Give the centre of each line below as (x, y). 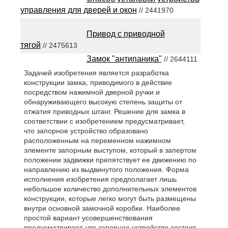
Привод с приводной (125, 34)
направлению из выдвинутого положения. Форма (106, 170)
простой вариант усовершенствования (88, 218)
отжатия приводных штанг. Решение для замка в (104, 112)
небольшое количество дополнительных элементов (110, 189)
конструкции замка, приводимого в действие (98, 83)
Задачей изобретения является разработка (96, 73)
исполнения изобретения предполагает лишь (100, 179)
